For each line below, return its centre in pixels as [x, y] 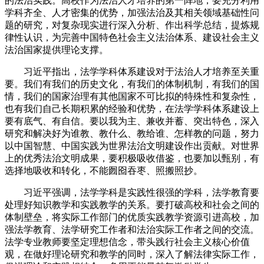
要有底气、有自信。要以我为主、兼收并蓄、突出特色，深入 [132, 121]
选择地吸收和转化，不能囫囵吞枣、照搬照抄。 [104, 170]
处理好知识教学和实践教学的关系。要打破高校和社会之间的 [132, 204]
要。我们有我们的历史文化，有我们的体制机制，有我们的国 [132, 84]
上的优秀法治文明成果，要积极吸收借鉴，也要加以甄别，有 [132, 158]
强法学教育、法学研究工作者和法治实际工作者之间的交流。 [132, 229]
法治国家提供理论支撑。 [57, 49]
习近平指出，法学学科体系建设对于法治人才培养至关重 [141, 71]
